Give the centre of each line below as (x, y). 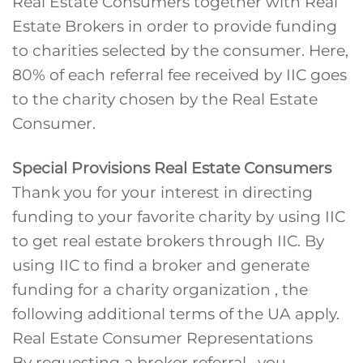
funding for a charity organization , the (160, 290)
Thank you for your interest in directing (162, 192)
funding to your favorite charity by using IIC (179, 217)
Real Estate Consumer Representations (162, 338)
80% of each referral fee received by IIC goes (179, 75)
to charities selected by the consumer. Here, (180, 51)
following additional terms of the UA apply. (176, 314)
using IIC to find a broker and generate (161, 265)
